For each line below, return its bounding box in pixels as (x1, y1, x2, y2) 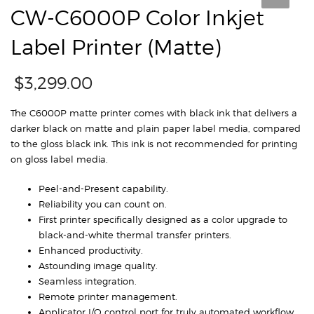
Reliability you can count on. (39, 198, 167, 210)
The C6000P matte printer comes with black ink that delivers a (11, 107, 297, 118)
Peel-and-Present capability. (39, 182, 168, 194)
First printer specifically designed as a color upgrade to (39, 213, 287, 225)
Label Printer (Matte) (11, 34, 221, 60)
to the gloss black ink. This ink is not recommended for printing (11, 137, 297, 149)
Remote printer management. (39, 290, 177, 302)
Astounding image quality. (39, 259, 158, 271)
